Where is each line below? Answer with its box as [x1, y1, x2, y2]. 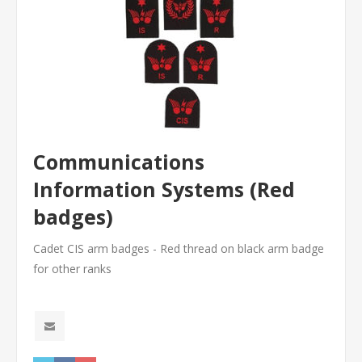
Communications [33, 148, 204, 175]
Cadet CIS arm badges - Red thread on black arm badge [33, 241, 324, 256]
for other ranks [33, 261, 112, 276]
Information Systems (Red [33, 175, 295, 203]
